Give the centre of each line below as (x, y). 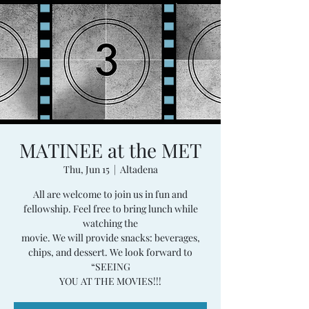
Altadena (139, 169)
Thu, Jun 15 (86, 169)
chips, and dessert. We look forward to (110, 252)
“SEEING (110, 267)
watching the (110, 223)
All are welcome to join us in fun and (110, 194)
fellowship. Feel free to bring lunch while (110, 209)
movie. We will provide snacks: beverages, (110, 238)
